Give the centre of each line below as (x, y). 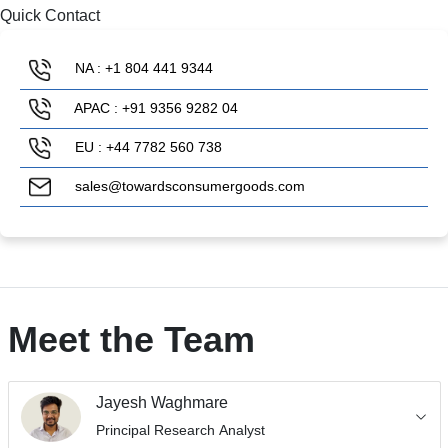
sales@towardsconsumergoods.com (188, 186)
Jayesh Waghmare (162, 402)
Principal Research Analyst (180, 430)
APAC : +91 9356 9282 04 (154, 107)
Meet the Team (131, 340)
